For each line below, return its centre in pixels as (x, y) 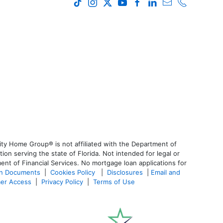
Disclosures (125, 172)
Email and (166, 172)
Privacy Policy (62, 181)
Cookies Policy (74, 172)
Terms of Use (115, 181)
